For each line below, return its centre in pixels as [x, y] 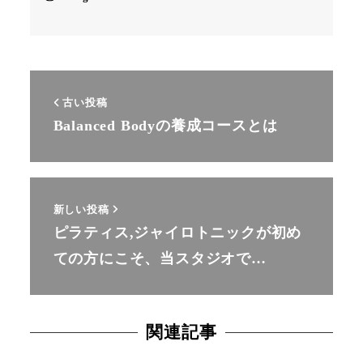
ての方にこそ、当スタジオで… [160, 258]
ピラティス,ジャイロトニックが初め [177, 232]
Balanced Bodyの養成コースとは [165, 126]
